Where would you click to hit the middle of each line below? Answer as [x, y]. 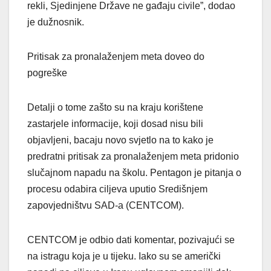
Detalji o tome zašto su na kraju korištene [115, 108]
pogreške [47, 73]
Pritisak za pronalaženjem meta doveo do [116, 57]
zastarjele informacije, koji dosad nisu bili [115, 124]
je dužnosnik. [56, 22]
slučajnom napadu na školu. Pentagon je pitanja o [134, 173]
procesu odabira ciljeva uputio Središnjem [117, 189]
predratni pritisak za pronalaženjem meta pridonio [133, 157]
